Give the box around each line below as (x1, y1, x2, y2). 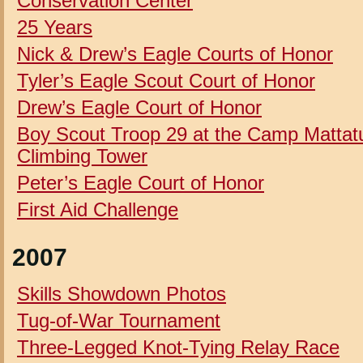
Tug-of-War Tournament (17, 309, 220, 331)
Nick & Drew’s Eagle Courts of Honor (17, 42, 333, 65)
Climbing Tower (17, 144, 147, 167)
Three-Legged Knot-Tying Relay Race (17, 335, 340, 358)
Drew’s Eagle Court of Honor (17, 96, 262, 118)
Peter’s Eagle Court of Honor (17, 171, 264, 194)
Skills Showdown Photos (17, 282, 226, 305)
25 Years (17, 15, 92, 38)
